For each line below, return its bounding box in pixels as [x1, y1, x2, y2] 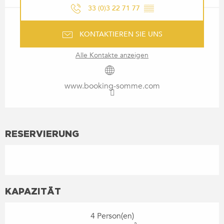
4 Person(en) [90, 210, 134, 221]
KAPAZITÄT [5, 185, 61, 196]
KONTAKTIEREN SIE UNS [79, 29, 162, 39]
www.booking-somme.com [64, 80, 160, 91]
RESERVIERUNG [5, 128, 79, 138]
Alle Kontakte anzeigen [75, 50, 148, 60]
